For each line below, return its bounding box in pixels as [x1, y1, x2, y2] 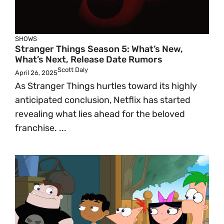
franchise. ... [15, 122, 66, 133]
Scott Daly [57, 66, 88, 73]
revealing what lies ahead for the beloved [15, 108, 185, 119]
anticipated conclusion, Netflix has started [15, 94, 190, 105]
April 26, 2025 [15, 69, 57, 76]
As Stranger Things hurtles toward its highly [15, 80, 197, 91]
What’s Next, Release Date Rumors [15, 54, 162, 65]
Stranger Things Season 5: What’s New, [15, 43, 183, 54]
